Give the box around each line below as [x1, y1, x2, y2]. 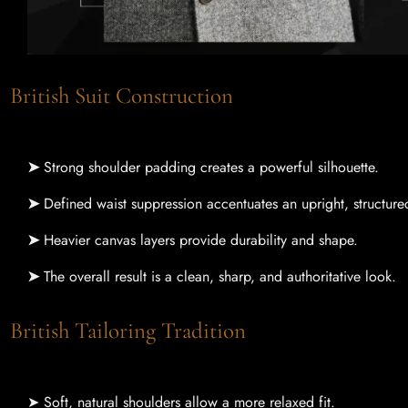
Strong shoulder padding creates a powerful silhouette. [44, 157, 379, 178]
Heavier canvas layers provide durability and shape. [44, 229, 358, 251]
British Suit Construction [27, 82, 250, 110]
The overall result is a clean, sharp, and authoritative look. [44, 266, 396, 288]
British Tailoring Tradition [27, 317, 263, 345]
